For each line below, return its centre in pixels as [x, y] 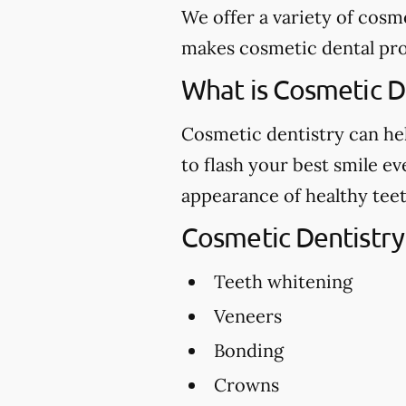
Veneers [248, 316]
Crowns [246, 385]
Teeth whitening [283, 282]
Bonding [249, 351]
